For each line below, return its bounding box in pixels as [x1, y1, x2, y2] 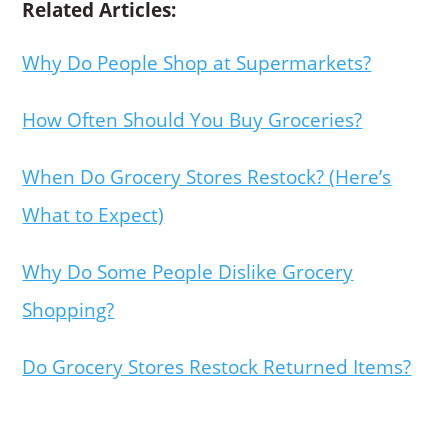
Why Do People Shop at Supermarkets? [22, 50, 372, 77]
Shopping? [22, 297, 115, 324]
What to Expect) [22, 202, 165, 229]
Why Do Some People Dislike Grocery [22, 259, 354, 286]
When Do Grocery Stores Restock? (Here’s [22, 164, 392, 191]
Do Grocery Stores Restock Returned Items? [22, 354, 412, 381]
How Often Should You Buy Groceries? [22, 107, 363, 134]
